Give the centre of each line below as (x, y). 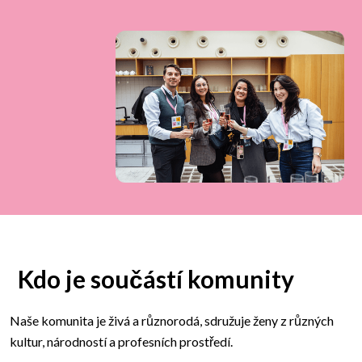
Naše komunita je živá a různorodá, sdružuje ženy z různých (172, 321)
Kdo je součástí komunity (156, 279)
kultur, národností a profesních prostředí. (121, 342)
